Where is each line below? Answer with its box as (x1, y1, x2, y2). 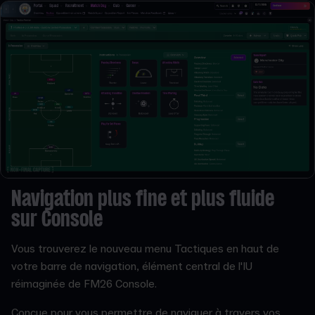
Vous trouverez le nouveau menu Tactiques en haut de (11, 241, 279, 256)
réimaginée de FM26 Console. (11, 276, 160, 291)
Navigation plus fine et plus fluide (11, 188, 274, 212)
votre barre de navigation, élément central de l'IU (11, 259, 252, 274)
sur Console (11, 208, 103, 232)
